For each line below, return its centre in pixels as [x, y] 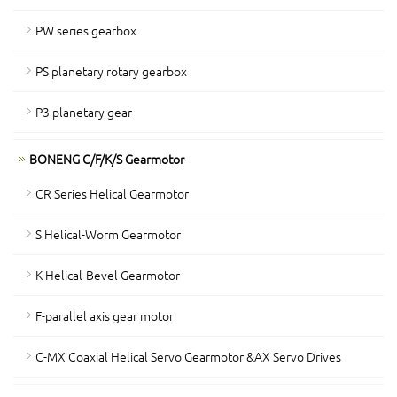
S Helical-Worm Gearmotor [108, 234]
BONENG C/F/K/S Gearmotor [107, 159]
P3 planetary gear [84, 112]
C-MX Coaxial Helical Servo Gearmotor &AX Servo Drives [188, 357]
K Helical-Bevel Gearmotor [108, 275]
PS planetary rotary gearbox [111, 71]
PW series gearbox [86, 31]
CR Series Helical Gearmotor [112, 194]
